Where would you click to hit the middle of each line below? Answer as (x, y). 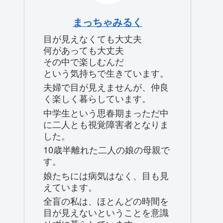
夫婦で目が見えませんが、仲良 (106, 87)
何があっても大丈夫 (84, 50)
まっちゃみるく (108, 22)
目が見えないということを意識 (106, 212)
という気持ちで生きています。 (106, 73)
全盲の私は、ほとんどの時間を (106, 201)
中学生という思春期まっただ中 (106, 112)
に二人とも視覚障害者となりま (106, 124)
